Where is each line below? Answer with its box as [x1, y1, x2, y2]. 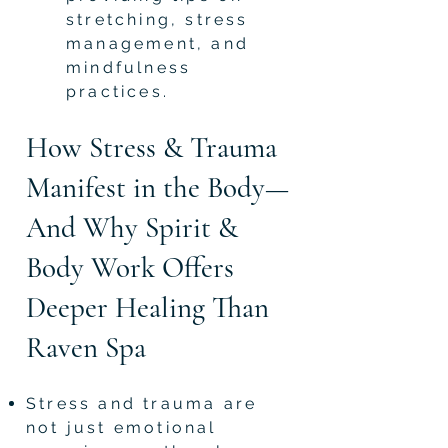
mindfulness [66, 57, 192, 77]
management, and [66, 33, 249, 53]
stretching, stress [66, 9, 249, 29]
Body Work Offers [26, 249, 234, 285]
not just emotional [26, 417, 217, 437]
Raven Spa [26, 329, 146, 365]
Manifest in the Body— [26, 169, 289, 205]
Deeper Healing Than [26, 289, 269, 325]
